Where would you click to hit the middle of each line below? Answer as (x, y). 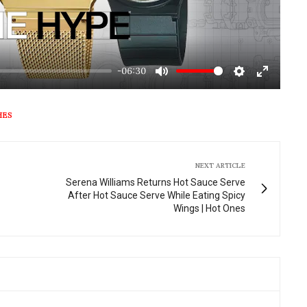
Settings (261, 86)
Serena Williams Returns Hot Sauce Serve (156, 182)
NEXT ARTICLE (220, 165)
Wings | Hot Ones (209, 208)
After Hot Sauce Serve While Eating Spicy (157, 195)
